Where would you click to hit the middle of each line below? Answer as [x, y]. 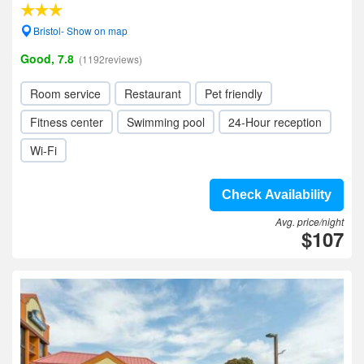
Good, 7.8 [47, 58]
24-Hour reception [275, 122]
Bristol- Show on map [80, 30]
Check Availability [277, 195]
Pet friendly [234, 93]
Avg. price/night [310, 221]
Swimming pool [166, 122]
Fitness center [67, 122]
